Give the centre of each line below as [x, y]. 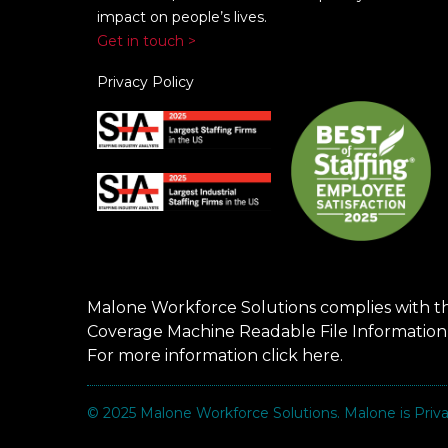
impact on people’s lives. [182, 17]
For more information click [194, 356]
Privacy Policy [145, 82]
